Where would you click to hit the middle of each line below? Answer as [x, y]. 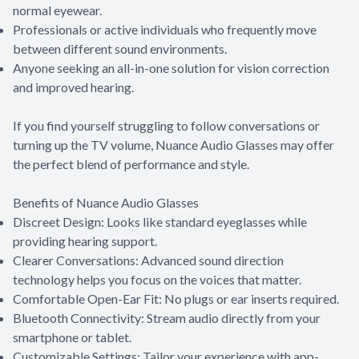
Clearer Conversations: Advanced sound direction [148, 260]
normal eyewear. [57, 10]
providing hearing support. [85, 240]
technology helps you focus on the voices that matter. [157, 279]
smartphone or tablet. [72, 337]
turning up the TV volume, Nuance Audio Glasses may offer [173, 144]
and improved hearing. [73, 87]
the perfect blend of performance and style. [131, 163]
